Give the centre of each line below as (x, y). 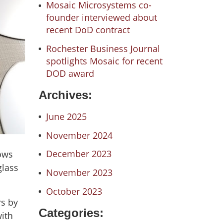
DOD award (70, 73)
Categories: (71, 213)
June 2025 (66, 116)
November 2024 (79, 135)
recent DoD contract (88, 30)
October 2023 (74, 191)
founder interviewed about (101, 18)
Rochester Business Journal (103, 48)
